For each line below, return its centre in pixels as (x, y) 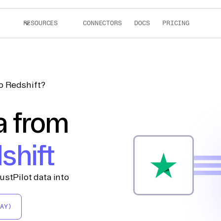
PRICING (176, 23)
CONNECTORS (102, 23)
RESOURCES (40, 23)
